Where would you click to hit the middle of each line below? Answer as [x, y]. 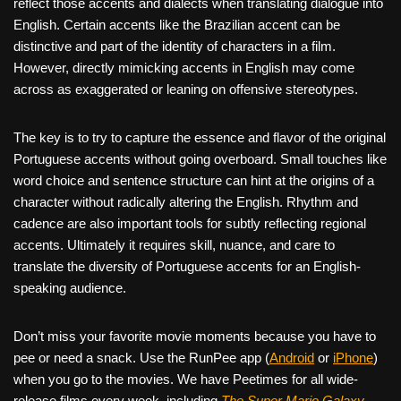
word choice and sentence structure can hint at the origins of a [194, 181]
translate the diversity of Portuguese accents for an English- [187, 267]
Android [292, 358]
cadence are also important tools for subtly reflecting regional [190, 224]
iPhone [353, 358]
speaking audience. [70, 288]
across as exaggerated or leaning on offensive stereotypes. [186, 90]
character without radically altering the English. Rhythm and [186, 202]
